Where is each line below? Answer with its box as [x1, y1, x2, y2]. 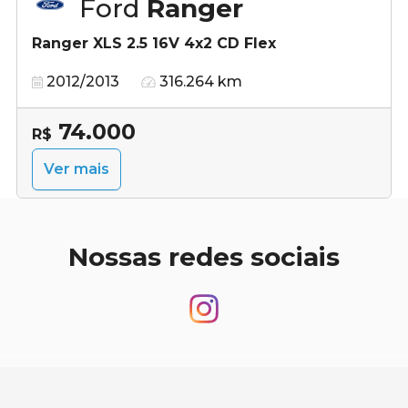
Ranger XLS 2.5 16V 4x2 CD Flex [32, 34, 276, 52]
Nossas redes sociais [68, 240, 340, 272]
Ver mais [44, 159, 109, 178]
